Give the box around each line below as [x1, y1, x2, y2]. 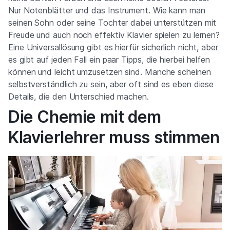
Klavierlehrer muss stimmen [8, 127, 220, 147]
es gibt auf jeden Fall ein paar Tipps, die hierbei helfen [8, 54, 210, 65]
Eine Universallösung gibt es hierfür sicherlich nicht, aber [8, 42, 218, 52]
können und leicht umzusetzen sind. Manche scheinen [8, 67, 211, 77]
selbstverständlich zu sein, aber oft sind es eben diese [8, 79, 214, 89]
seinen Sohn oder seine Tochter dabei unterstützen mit [8, 17, 217, 28]
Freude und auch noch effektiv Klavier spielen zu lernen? [8, 30, 220, 40]
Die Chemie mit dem [8, 107, 161, 127]
